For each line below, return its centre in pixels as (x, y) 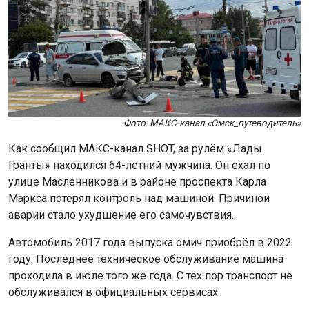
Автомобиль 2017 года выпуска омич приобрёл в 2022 (150, 242)
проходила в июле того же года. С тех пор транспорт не (150, 275)
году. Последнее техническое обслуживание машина (146, 259)
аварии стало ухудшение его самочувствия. (121, 215)
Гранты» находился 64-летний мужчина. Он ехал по (139, 165)
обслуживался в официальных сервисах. (114, 292)
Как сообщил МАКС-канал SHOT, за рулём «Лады (135, 148)
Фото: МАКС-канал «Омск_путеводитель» (212, 123)
